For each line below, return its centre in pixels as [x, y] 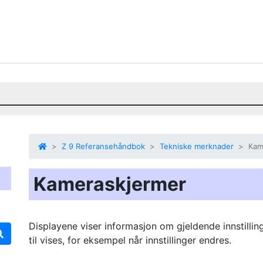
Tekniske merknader [197, 146]
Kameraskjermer [110, 184]
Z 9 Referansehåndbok [103, 146]
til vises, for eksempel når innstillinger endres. [130, 240]
